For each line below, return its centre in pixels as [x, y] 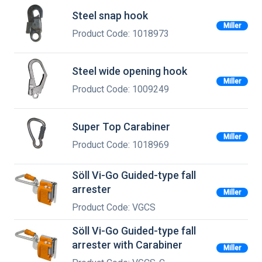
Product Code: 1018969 [120, 145]
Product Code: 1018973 [120, 34]
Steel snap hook [110, 16]
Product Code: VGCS [114, 208]
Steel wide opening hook [130, 71]
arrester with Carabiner [127, 245]
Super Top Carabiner [121, 127]
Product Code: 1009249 [120, 89]
